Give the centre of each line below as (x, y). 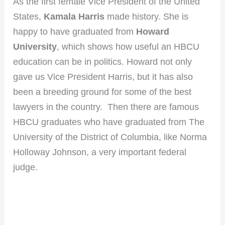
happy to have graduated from (75, 31)
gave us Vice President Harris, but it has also (103, 77)
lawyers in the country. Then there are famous (106, 107)
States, (29, 16)
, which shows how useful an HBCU (128, 46)
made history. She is (147, 16)
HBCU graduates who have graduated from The (109, 122)
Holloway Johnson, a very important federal (100, 152)
